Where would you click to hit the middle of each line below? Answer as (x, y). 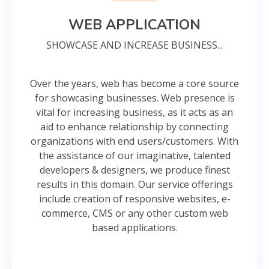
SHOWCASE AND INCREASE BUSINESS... (134, 45)
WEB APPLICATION (134, 25)
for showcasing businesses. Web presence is (134, 98)
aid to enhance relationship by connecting (134, 127)
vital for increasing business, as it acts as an (134, 112)
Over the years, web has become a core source (134, 83)
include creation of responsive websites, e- (134, 199)
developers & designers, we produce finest (134, 170)
